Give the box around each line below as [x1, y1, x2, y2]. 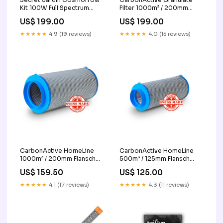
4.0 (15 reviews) [147, 30, 191, 37]
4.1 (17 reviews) [47, 181, 89, 188]
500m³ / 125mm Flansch [119, 154, 190, 162]
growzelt [119, 162, 146, 170]
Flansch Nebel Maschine [119, 11, 191, 19]
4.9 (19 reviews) [47, 30, 92, 37]
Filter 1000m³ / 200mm [119, 3, 188, 11]
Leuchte [20, 162, 44, 170]
